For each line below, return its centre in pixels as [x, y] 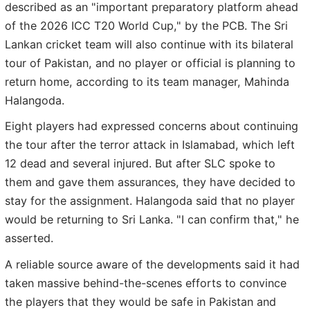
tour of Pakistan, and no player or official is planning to [150, 63]
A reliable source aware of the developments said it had [152, 264]
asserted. [29, 238]
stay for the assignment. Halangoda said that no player [150, 201]
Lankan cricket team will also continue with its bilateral [149, 44]
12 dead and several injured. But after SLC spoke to [140, 164]
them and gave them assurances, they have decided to [150, 182]
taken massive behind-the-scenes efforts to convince [146, 283]
